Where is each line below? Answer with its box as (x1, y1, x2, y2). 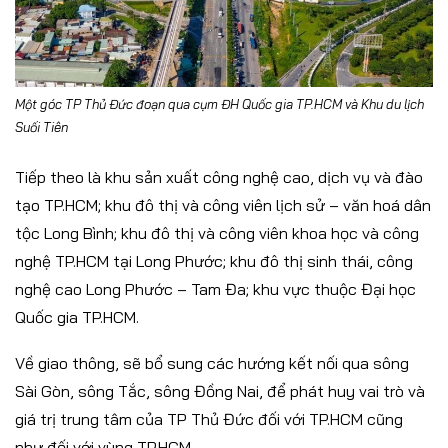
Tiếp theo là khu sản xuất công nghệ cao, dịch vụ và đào (15, 166, 423, 187)
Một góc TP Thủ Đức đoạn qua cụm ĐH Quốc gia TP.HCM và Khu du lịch (15, 95, 424, 112)
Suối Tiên (15, 118, 68, 135)
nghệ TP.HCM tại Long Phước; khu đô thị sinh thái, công (15, 250, 413, 271)
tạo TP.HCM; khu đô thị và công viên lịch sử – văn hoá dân (15, 194, 431, 215)
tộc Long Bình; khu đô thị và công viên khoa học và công (15, 222, 419, 243)
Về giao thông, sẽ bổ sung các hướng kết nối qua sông (15, 352, 409, 373)
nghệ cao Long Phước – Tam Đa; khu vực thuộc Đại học (15, 278, 416, 299)
